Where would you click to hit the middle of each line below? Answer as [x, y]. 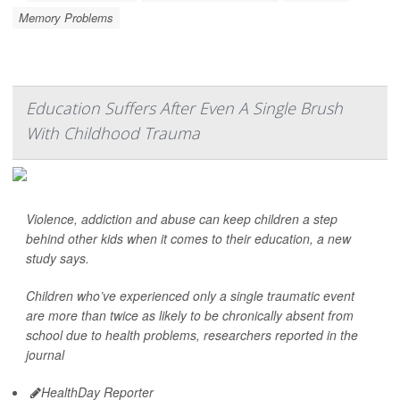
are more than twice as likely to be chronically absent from [190, 315]
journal [45, 354]
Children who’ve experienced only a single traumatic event [190, 296]
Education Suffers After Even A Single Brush [184, 108]
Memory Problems [66, 17]
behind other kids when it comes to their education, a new [188, 238]
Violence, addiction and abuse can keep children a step [182, 219]
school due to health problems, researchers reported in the [192, 335]
